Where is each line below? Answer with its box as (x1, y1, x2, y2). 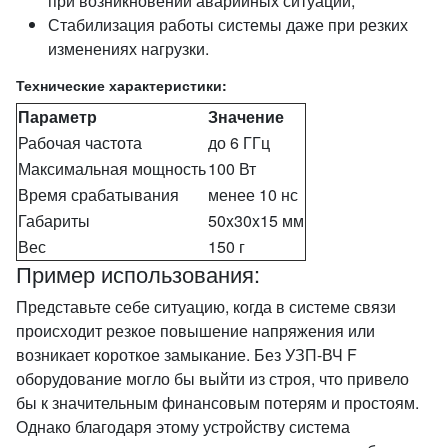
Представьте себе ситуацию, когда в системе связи (16, 295, 396, 318)
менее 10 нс (208, 183, 298, 206)
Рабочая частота (18, 131, 142, 154)
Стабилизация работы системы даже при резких (48, 13, 408, 36)
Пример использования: (16, 258, 260, 289)
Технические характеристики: (16, 75, 227, 95)
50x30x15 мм (208, 209, 304, 232)
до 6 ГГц (208, 131, 270, 154)
